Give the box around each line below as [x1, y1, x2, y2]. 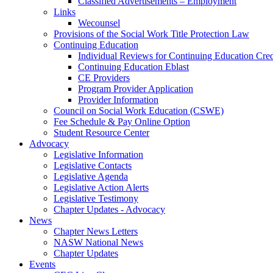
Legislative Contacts [54, 160, 132, 171]
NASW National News [54, 237, 143, 247]
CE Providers [78, 73, 130, 83]
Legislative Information [54, 149, 143, 160]
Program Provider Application [78, 83, 193, 94]
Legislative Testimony [54, 193, 138, 204]
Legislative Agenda [54, 171, 128, 182]
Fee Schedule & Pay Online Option [54, 116, 190, 127]
